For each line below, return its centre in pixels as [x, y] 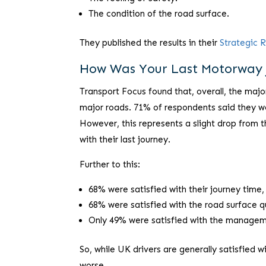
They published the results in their [150, 43]
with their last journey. [125, 140]
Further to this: [110, 165]
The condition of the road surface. [159, 14]
